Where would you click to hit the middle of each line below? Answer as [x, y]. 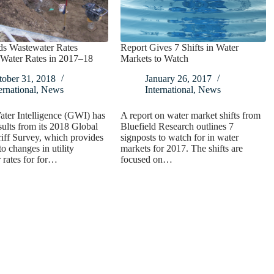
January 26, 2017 [179, 79]
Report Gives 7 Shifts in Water [180, 48]
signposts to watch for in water [180, 138]
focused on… [147, 160]
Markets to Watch [155, 59]
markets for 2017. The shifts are [182, 149]
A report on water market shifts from [191, 116]
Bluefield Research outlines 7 [177, 127]
